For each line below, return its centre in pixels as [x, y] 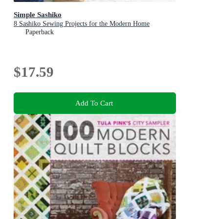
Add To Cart [94, 103]
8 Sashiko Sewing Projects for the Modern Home [82, 24]
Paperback [40, 32]
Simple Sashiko [38, 15]
